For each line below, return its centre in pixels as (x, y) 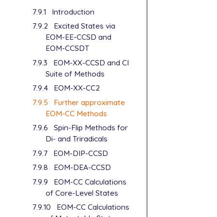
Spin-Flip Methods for (91, 128)
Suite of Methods (75, 73)
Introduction (73, 11)
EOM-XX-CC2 (77, 88)
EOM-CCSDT (68, 48)
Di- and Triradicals (77, 139)
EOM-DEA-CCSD (82, 167)
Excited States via (84, 26)
